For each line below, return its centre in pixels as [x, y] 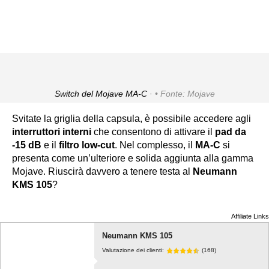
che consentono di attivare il [153, 132]
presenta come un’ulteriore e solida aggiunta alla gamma [133, 159]
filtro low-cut [87, 145]
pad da [231, 132]
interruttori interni [52, 132]
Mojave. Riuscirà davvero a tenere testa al [102, 172]
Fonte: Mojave [187, 94]
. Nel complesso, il [155, 145]
